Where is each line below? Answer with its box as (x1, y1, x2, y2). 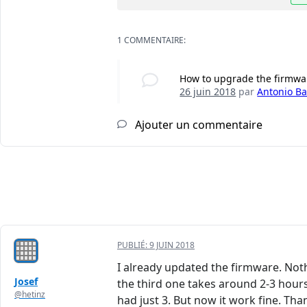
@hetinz (14, 288, 45, 301)
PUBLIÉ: (117, 239, 149, 251)
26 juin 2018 (180, 85, 236, 99)
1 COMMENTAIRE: (117, 34, 186, 47)
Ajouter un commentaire (132, 117, 262, 133)
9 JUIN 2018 (149, 239, 195, 251)
